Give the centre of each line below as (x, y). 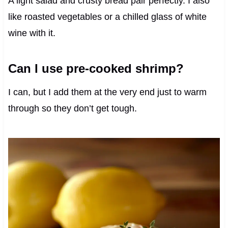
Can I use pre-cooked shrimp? (96, 68)
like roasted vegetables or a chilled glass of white (107, 17)
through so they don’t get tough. (72, 108)
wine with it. (32, 33)
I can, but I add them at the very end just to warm (107, 92)
